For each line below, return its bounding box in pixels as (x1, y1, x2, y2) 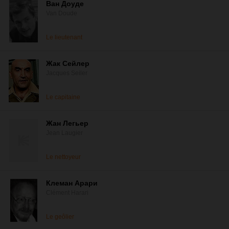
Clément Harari (46, 189, 88, 196)
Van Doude (46, 10, 77, 17)
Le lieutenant (46, 34, 82, 41)
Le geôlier (46, 213, 74, 220)
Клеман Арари (46, 179, 98, 187)
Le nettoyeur (46, 153, 81, 161)
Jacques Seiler (46, 70, 87, 77)
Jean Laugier (46, 129, 83, 136)
